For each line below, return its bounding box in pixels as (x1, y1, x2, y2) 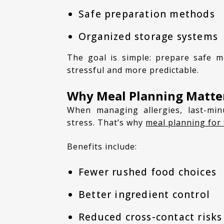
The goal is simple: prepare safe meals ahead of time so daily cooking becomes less (67, 51, 73, 63)
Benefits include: (73, 140, 137, 152)
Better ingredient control (78, 187, 210, 201)
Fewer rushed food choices (78, 165, 216, 178)
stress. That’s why (67, 117, 146, 128)
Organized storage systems (78, 29, 218, 43)
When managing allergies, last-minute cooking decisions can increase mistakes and (67, 104, 75, 116)
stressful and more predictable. (67, 64, 199, 75)
